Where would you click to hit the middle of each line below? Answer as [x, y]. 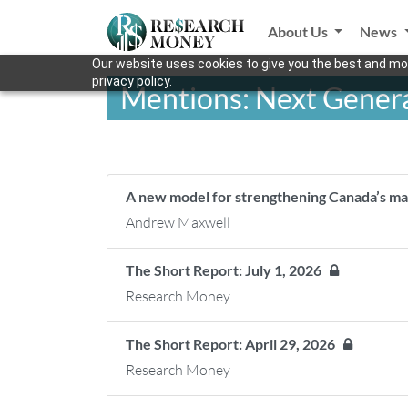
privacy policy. [132, 81]
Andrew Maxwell [178, 222]
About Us [299, 31]
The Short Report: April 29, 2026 [235, 344]
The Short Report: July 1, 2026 [228, 270]
